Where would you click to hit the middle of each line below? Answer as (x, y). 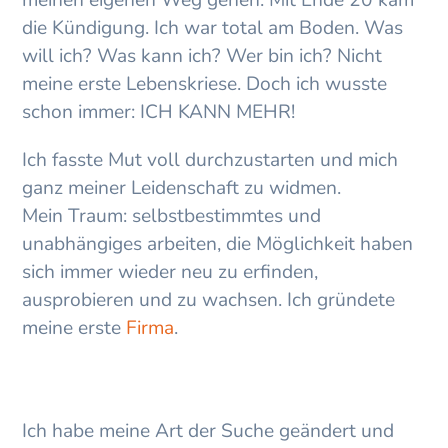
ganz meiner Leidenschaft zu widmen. (182, 188)
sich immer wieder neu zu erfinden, (170, 272)
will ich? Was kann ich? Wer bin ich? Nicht (202, 56)
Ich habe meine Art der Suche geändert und (208, 431)
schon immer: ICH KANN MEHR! (159, 112)
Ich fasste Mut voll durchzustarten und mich (210, 160)
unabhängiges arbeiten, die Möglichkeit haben (218, 244)
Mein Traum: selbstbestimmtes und (172, 216)
